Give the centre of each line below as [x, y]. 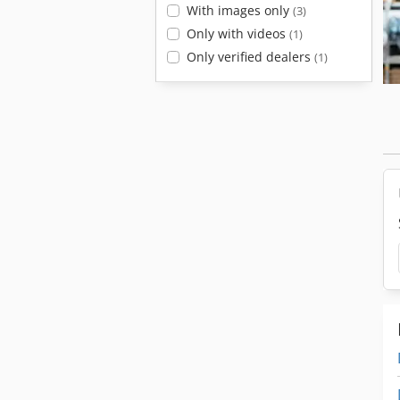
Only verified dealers [250, 57]
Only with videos [237, 33]
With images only [239, 10]
